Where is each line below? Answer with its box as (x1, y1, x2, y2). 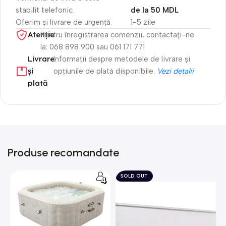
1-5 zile (130, 17, 155, 27)
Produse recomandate (8, 145, 119, 159)
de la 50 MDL (130, 5, 179, 15)
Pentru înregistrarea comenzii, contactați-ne (40, 30, 194, 39)
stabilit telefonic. (16, 5, 74, 15)
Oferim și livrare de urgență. (16, 17, 112, 27)
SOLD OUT (120, 172, 148, 179)
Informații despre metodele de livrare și (53, 54, 190, 64)
